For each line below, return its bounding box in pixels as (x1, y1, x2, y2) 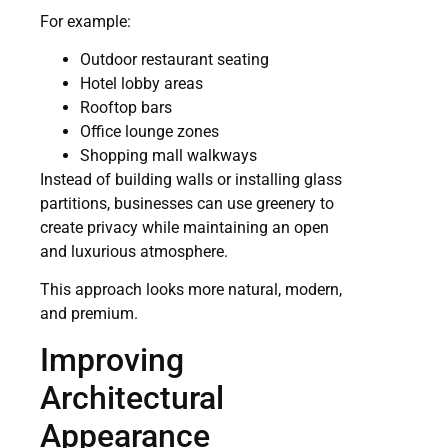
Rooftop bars (80, 97, 172, 117)
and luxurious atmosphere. (40, 241, 228, 261)
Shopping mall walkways (80, 145, 257, 165)
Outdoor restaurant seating (80, 49, 269, 69)
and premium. (40, 304, 138, 324)
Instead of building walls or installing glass (40, 169, 342, 189)
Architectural (40, 378, 224, 417)
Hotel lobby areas (80, 73, 203, 93)
